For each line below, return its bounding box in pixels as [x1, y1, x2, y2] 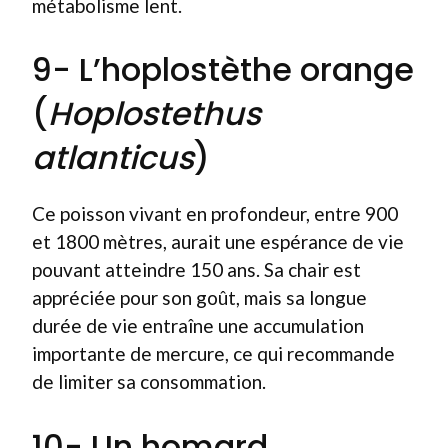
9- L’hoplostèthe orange [32, 47, 414, 92]
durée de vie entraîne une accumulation [32, 314, 364, 337]
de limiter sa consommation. [32, 370, 266, 393]
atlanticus [32, 135, 194, 180]
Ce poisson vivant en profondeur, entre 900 [32, 202, 398, 225]
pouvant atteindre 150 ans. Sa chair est [32, 258, 361, 281]
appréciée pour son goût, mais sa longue [32, 286, 367, 309]
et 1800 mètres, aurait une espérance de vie [32, 230, 404, 253]
